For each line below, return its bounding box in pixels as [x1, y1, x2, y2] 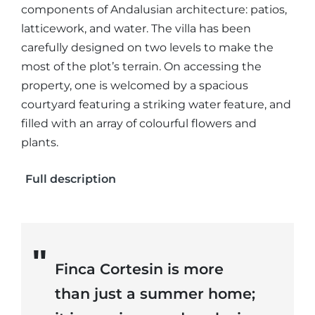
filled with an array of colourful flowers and [21, 117, 257, 130]
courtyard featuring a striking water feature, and [21, 98, 291, 111]
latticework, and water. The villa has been [21, 22, 251, 35]
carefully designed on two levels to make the [21, 41, 274, 54]
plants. [21, 136, 58, 149]
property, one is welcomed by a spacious [21, 79, 248, 92]
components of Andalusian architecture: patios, [21, 3, 287, 16]
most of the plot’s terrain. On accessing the [21, 60, 262, 73]
